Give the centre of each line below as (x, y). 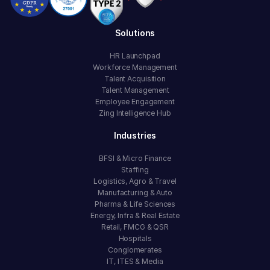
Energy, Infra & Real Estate (135, 215)
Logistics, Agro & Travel (135, 181)
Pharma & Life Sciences (135, 204)
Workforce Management (135, 67)
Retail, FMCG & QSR (135, 227)
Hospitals (135, 238)
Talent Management (135, 90)
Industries (135, 135)
